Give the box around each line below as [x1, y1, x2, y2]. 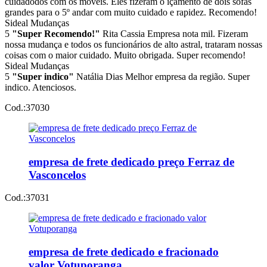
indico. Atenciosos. [5, 82, 76, 92]
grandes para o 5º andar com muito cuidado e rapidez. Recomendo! [5, 7, 257, 17]
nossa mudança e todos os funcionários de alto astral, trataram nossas [5, 39, 262, 49]
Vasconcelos [29, 168, 86, 181]
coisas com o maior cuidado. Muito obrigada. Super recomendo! [5, 49, 246, 60]
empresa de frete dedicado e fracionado [29, 246, 219, 258]
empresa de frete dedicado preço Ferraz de [29, 155, 234, 168]
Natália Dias [76, 71, 123, 82]
